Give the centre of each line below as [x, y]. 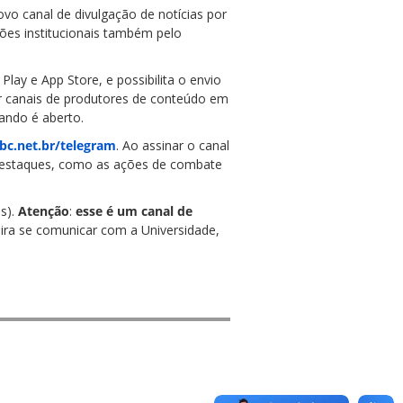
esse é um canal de [134, 211]
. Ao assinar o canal [173, 145]
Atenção [44, 211]
